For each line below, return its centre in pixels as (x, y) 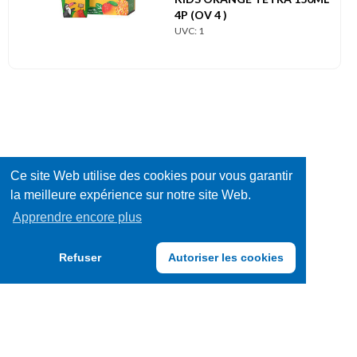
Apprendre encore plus (77, 217)
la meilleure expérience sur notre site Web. (130, 195)
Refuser (80, 258)
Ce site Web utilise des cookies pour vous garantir (151, 176)
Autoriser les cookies (226, 258)
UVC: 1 (189, 30)
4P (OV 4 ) (201, 14)
